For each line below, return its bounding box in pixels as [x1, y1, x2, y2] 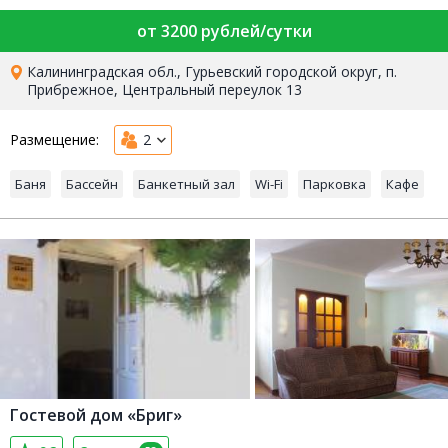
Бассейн [66, 175, 118, 194]
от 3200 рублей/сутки [136, 20, 312, 43]
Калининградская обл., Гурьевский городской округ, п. [27, 62, 398, 82]
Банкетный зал [138, 175, 235, 194]
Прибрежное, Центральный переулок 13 [27, 80, 303, 100]
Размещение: [10, 130, 99, 150]
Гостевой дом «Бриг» [10, 404, 182, 427]
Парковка [303, 175, 366, 194]
